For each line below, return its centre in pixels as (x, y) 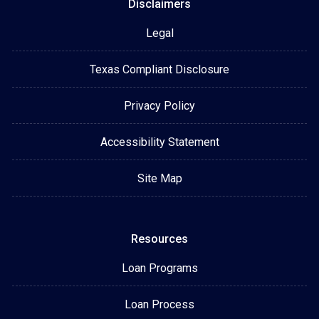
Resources (159, 239)
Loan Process (159, 305)
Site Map (159, 179)
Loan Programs (159, 268)
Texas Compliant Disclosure (159, 70)
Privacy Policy (159, 106)
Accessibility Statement (159, 142)
